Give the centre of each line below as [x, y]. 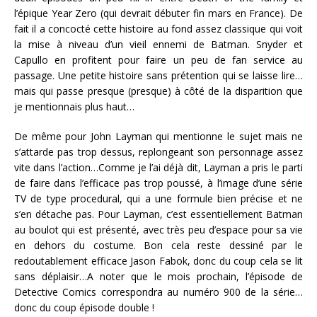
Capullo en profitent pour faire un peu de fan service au [158, 60]
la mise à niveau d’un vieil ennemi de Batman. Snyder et [158, 45]
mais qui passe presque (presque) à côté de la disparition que [158, 91]
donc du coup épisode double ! [84, 308]
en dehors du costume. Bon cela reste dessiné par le [158, 246]
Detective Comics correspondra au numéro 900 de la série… [158, 292]
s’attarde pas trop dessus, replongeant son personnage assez [158, 152]
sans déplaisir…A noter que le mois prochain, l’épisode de [158, 277]
